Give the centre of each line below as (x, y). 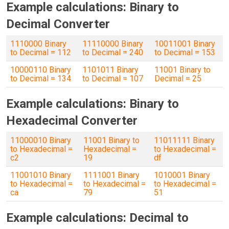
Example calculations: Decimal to (97, 218)
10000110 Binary (41, 70)
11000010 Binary (41, 140)
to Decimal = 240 (113, 52)
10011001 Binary (185, 44)
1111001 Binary (111, 175)
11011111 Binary (184, 140)
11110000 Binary (113, 44)
